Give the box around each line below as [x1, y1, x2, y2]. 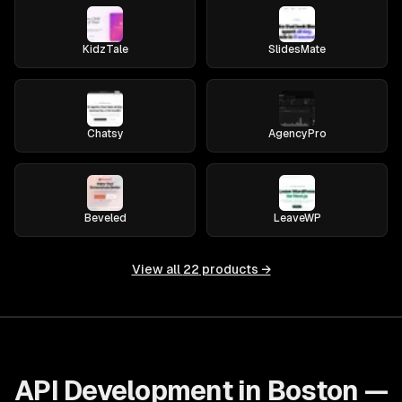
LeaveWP [273, 212, 321, 224]
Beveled [83, 212, 127, 224]
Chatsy [86, 127, 124, 140]
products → [198, 262, 271, 276]
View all [131, 262, 183, 276]
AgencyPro [267, 127, 327, 140]
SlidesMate [268, 43, 326, 56]
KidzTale [82, 43, 128, 56]
